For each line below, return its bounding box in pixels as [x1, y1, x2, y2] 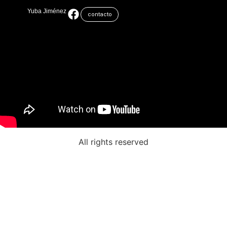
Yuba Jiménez [27, 8, 66, 15]
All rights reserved [79, 137, 148, 147]
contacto [88, 11, 112, 18]
